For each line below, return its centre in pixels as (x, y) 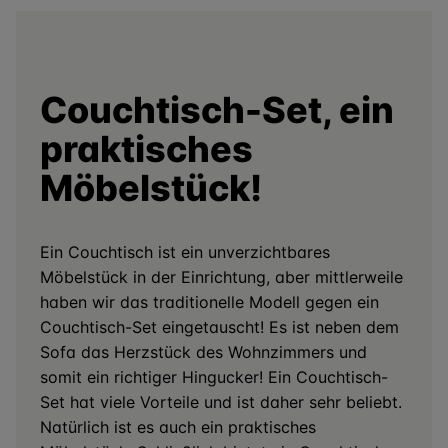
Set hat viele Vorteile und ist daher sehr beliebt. (221, 402)
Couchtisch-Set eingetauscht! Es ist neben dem (219, 327)
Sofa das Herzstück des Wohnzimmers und (203, 352)
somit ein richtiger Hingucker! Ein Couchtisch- (214, 377)
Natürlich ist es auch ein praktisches (178, 427)
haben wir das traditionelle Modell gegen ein (209, 302)
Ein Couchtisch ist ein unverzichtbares (185, 252)
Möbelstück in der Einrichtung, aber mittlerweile (221, 277)
